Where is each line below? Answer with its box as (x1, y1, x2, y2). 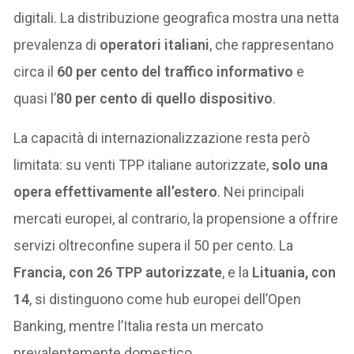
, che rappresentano (209, 36, 334, 53)
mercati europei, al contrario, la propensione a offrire (13, 209, 339, 227)
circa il (13, 62, 58, 80)
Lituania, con (252, 263, 337, 281)
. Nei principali (217, 183, 305, 200)
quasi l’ (13, 89, 57, 107)
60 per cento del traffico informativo (57, 62, 294, 80)
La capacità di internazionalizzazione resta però (13, 129, 311, 146)
